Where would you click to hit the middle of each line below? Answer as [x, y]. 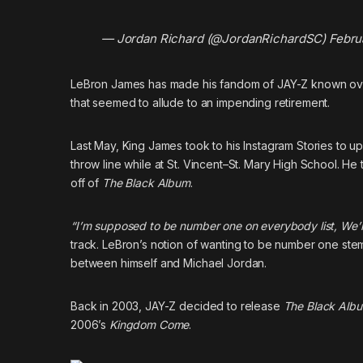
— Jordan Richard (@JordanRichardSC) [215, 39]
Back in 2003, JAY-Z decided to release [177, 306]
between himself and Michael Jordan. [169, 263]
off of [87, 183]
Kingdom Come [149, 325]
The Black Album [146, 183]
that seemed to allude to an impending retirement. [201, 103]
